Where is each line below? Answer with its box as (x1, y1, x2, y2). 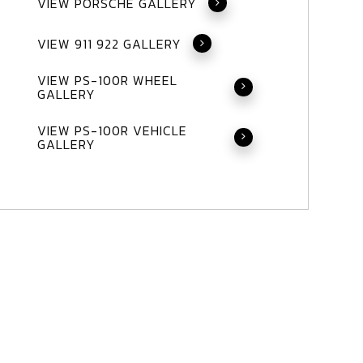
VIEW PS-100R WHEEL (36, 70, 177, 90)
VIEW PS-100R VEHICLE (36, 120, 187, 140)
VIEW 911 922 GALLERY (36, 33, 181, 53)
